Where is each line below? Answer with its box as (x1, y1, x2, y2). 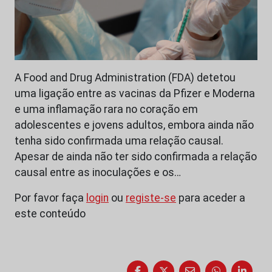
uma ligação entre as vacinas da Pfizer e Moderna (15, 87, 255, 100)
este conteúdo (15, 207, 86, 220)
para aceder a (176, 191, 245, 204)
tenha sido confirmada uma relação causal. (15, 134, 223, 147)
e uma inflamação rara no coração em (15, 103, 198, 115)
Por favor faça (15, 191, 86, 204)
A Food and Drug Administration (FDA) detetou (15, 71, 236, 84)
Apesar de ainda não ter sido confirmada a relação (15, 150, 257, 163)
